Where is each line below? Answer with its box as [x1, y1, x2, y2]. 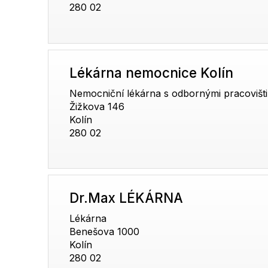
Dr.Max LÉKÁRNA [69, 190, 184, 206]
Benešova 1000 [69, 226, 140, 238]
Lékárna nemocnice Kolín [69, 64, 234, 81]
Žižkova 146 [69, 100, 125, 112]
